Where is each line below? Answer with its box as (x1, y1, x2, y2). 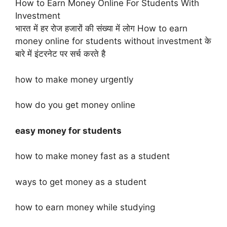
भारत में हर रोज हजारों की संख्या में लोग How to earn (15, 23, 187, 33)
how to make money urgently (15, 74, 133, 85)
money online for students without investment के (15, 36, 211, 46)
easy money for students (15, 125, 122, 136)
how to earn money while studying (15, 202, 155, 212)
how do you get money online (15, 100, 135, 110)
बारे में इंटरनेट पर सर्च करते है (15, 49, 105, 59)
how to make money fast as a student (15, 151, 170, 161)
